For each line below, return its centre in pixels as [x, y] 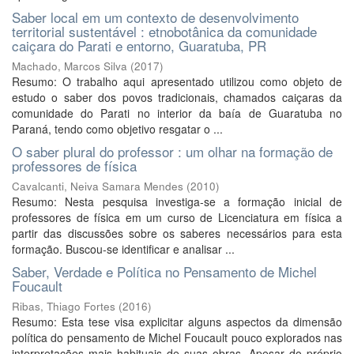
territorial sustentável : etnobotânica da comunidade [164, 31]
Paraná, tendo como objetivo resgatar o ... [117, 129]
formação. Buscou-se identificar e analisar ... [123, 249]
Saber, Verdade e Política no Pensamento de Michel [164, 271]
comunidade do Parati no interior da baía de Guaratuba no [177, 113]
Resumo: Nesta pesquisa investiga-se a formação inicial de [177, 201]
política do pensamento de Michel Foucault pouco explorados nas [177, 337]
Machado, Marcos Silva [70, 66]
